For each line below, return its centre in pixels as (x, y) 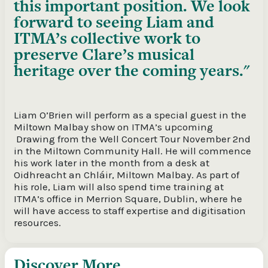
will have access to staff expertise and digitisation (130, 210)
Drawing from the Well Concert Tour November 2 (126, 138)
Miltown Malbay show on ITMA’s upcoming (113, 127)
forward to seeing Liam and (114, 22)
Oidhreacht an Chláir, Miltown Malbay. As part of (127, 174)
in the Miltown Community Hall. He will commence (133, 150)
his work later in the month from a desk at (112, 162)
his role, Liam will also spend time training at (119, 186)
